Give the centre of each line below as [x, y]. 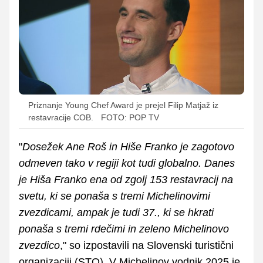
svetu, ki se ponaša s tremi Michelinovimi [114, 196]
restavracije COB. [61, 117]
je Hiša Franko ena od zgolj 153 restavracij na [126, 179]
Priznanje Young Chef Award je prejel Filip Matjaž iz [123, 105]
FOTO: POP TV [130, 117]
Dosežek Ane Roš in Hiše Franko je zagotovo [128, 146]
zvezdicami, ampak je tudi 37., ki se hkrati [116, 212]
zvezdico [39, 245]
